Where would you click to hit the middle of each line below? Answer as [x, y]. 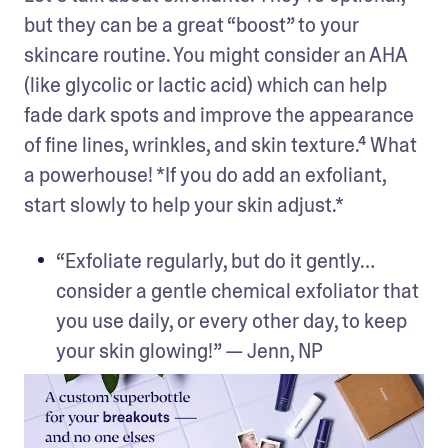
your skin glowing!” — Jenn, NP [189, 350]
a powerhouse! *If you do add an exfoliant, [205, 174]
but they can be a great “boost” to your [191, 24]
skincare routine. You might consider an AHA [215, 54]
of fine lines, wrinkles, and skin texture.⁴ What [220, 144]
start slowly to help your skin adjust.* [184, 204]
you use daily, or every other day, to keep [231, 320]
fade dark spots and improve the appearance [219, 114]
